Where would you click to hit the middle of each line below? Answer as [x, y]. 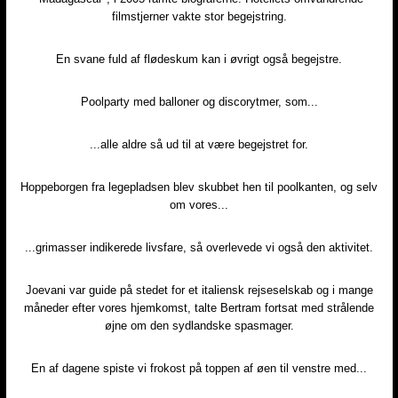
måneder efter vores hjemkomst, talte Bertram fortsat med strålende [199, 308]
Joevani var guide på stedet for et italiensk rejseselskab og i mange [199, 291]
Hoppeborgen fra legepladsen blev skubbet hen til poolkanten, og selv [199, 187]
